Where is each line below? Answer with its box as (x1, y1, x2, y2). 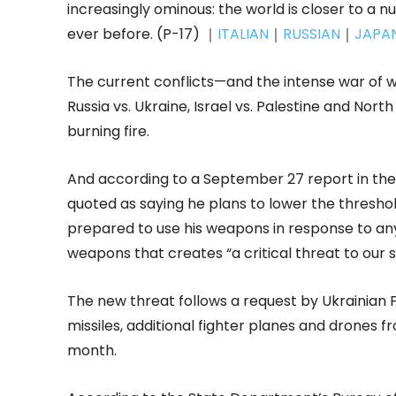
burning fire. (67, 121, 149, 141)
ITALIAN (217, 24, 269, 44)
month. (67, 340, 117, 361)
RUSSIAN (283, 24, 340, 44)
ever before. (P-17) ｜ (67, 24, 217, 44)
